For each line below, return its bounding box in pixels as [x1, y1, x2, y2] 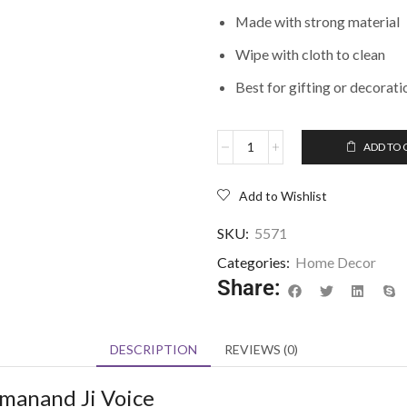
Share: [217, 274, 281, 301]
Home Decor [295, 253, 376, 271]
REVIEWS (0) [223, 342, 298, 358]
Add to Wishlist [239, 187, 327, 203]
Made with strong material [235, 12, 400, 30]
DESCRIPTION [109, 342, 197, 358]
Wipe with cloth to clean [235, 45, 385, 63]
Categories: [217, 253, 290, 271]
